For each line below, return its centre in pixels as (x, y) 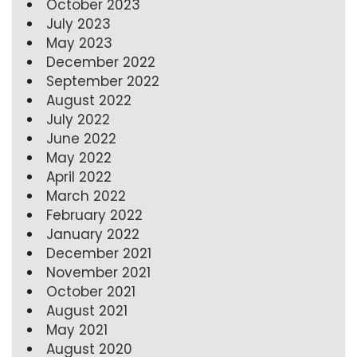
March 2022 (86, 196)
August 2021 (87, 310)
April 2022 (79, 177)
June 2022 (81, 138)
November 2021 (98, 272)
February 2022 (94, 215)
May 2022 (79, 157)
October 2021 (91, 291)
